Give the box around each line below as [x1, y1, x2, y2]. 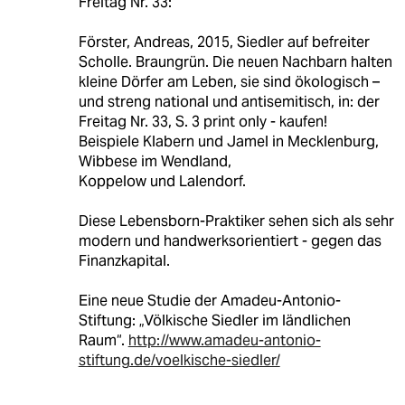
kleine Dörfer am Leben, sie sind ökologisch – [78, 72, 380, 92]
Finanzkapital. [78, 251, 170, 271]
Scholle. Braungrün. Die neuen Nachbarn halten [78, 52, 392, 72]
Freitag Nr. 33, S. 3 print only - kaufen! [78, 112, 327, 132]
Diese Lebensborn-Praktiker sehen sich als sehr [78, 212, 394, 231]
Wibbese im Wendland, [78, 152, 231, 172]
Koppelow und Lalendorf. [78, 172, 246, 192]
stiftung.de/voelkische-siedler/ [78, 351, 280, 371]
